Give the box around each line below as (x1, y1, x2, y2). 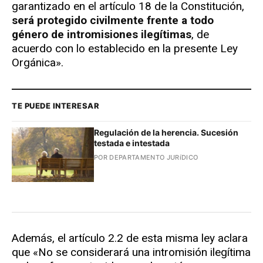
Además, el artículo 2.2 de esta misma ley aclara (12, 231, 248, 245)
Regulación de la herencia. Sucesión (94, 127, 238, 138)
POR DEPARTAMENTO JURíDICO (94, 153, 198, 162)
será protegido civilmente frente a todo (12, 14, 214, 28)
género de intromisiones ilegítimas (12, 28, 191, 42)
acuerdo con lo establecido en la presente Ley (12, 42, 238, 56)
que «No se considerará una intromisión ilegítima (12, 245, 251, 259)
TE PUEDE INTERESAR (12, 101, 100, 111)
